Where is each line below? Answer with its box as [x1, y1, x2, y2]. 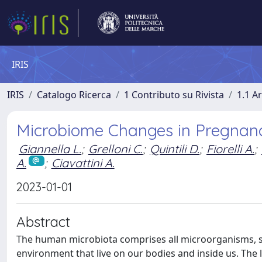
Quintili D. [150, 142, 199, 156]
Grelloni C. [88, 142, 143, 156]
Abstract [16, 212, 70, 230]
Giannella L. [19, 142, 81, 156]
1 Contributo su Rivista [124, 88, 224, 101]
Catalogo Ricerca [37, 88, 111, 101]
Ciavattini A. [51, 156, 115, 170]
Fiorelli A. [206, 142, 254, 156]
